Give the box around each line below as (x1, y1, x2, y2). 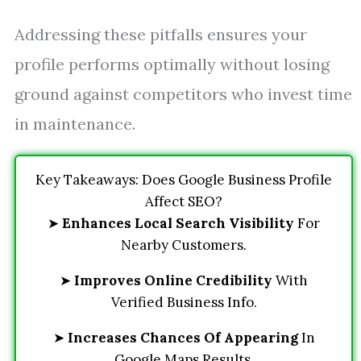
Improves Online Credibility (74, 272, 272, 289)
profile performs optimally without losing (15, 54, 330, 74)
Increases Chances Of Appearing (67, 329, 298, 346)
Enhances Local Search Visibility (62, 214, 294, 232)
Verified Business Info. (110, 293, 257, 311)
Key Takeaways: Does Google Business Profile (35, 171, 332, 189)
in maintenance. (15, 114, 135, 134)
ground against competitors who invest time (15, 84, 352, 104)
